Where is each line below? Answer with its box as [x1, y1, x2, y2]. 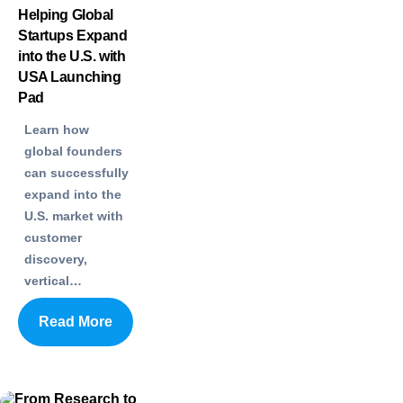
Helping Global [18, 6, 113, 22]
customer [24, 229, 82, 245]
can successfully [24, 165, 129, 180]
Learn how [24, 121, 89, 137]
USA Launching [18, 68, 121, 85]
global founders [24, 143, 122, 158]
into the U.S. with [18, 48, 126, 64]
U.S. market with [24, 208, 123, 223]
